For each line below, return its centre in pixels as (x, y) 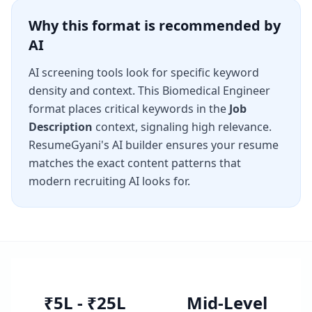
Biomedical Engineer (216, 91)
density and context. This (95, 91)
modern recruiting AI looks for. (109, 181)
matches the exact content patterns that (135, 163)
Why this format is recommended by (155, 25)
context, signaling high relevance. (182, 127)
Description (61, 127)
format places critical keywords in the (129, 109)
